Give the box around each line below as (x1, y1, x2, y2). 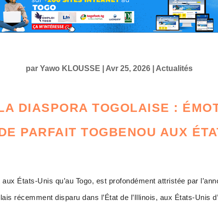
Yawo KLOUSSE (39, 64, 100, 73)
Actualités (155, 64, 193, 73)
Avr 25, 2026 (105, 64, 150, 73)
